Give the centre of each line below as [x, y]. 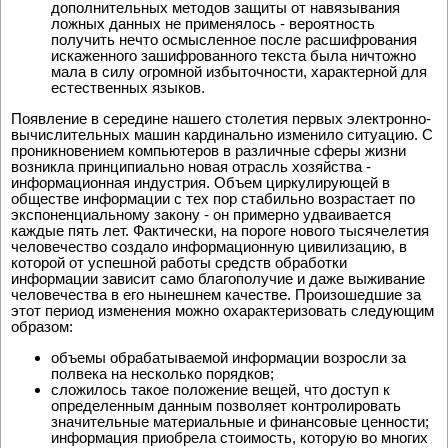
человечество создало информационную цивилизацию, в [209, 247]
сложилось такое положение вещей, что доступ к [220, 390]
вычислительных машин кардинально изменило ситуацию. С [222, 135]
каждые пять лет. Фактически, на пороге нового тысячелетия [220, 231]
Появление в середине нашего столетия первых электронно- [221, 119]
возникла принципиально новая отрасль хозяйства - [191, 167]
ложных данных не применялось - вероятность [213, 24]
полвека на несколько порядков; [162, 374]
